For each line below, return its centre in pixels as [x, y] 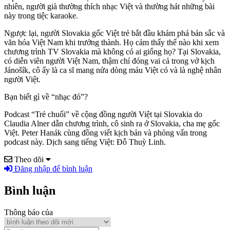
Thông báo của [28, 213]
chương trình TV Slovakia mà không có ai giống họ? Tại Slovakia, [112, 52]
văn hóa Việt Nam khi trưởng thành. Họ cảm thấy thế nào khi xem [111, 43]
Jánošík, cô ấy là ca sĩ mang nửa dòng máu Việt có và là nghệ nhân [113, 70]
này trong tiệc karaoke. [41, 16]
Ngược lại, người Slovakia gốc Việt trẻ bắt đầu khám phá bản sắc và [114, 33]
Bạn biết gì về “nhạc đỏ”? [46, 97]
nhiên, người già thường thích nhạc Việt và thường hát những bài [109, 7]
